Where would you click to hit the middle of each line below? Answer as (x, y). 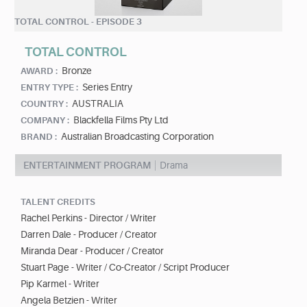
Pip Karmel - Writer (60, 284)
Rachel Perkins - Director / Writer (88, 218)
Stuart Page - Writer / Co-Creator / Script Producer (125, 268)
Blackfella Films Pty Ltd (121, 120)
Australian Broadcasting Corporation (137, 137)
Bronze (77, 71)
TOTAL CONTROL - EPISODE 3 (78, 22)
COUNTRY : (44, 104)
